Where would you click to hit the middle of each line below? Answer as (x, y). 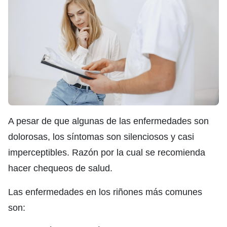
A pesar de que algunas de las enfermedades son (108, 121)
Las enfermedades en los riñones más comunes (105, 192)
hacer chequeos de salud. (60, 168)
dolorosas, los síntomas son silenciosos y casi (101, 137)
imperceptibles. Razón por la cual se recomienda (107, 152)
